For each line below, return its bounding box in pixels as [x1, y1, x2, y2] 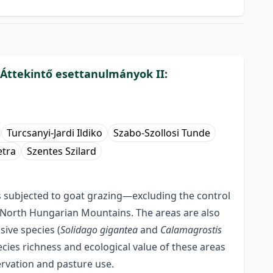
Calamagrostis [160, 222, 222, 236]
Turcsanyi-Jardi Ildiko [7, 126, 102, 140]
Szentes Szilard [27, 144, 96, 158]
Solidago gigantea [60, 222, 138, 236]
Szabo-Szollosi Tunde [113, 126, 210, 140]
